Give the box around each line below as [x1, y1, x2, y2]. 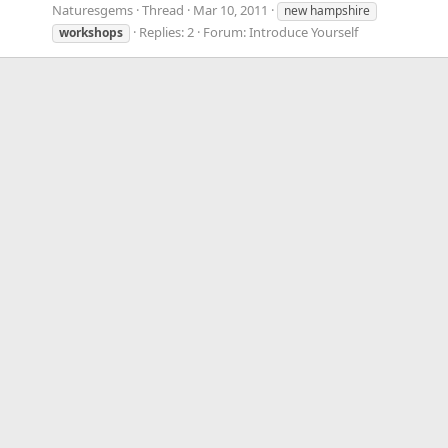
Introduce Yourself [249, 22, 358, 41]
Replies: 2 [139, 22, 194, 41]
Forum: [203, 22, 249, 41]
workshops [59, 23, 123, 41]
